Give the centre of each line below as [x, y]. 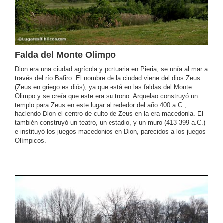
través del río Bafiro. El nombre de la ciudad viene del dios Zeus [108, 78]
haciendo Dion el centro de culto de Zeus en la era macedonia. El [109, 113]
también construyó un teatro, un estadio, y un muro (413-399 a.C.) [110, 122]
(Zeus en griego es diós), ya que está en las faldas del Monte [103, 87]
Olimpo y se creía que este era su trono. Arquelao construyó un [106, 96]
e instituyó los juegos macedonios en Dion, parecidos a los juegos [110, 131]
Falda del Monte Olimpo [65, 55]
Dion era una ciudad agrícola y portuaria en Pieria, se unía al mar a [111, 69]
